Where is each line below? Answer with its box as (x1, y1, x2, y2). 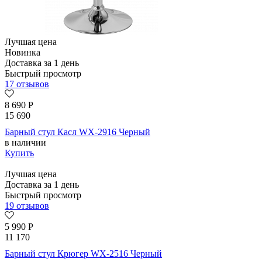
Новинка (5, 47, 40, 58)
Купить (5, 148, 34, 158)
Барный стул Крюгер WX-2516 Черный (5, 249, 162, 259)
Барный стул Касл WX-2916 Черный (5, 127, 150, 137)
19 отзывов (5, 201, 49, 211)
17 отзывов (5, 79, 49, 89)
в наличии (5, 137, 46, 148)
